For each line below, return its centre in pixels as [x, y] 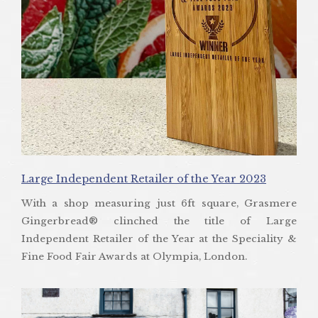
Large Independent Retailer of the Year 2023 [144, 179]
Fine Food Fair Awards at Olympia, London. [134, 256]
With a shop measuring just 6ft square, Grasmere [159, 203]
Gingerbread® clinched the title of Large [159, 221]
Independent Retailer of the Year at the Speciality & [159, 238]
